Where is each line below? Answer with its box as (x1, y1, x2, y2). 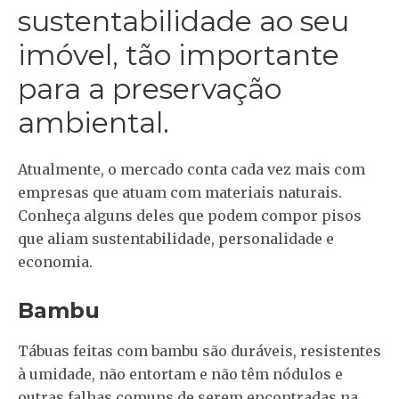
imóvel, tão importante (18, 37, 339, 73)
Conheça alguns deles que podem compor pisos (18, 207, 362, 225)
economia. (18, 253, 93, 272)
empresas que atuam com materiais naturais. (18, 183, 342, 202)
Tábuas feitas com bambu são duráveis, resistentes (18, 342, 381, 361)
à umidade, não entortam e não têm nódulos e (18, 365, 343, 384)
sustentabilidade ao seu (18, 4, 349, 39)
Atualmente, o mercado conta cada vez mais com (18, 160, 365, 179)
